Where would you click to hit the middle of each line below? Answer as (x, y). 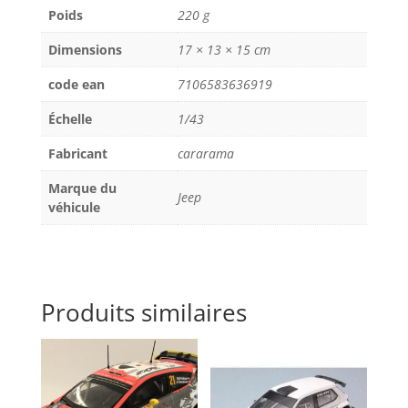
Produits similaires (143, 312)
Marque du (82, 189)
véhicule (74, 208)
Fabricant (77, 154)
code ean (76, 85)
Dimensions (85, 50)
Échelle (70, 119)
